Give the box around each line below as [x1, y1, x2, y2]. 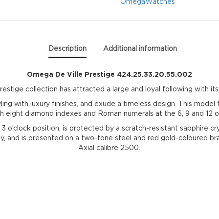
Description [48, 44, 87, 52]
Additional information [103, 44, 177, 52]
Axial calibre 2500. [78, 143, 141, 151]
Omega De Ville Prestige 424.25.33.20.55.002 [26, 70, 192, 78]
